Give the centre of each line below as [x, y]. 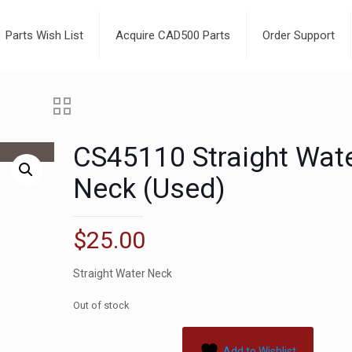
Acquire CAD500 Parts [173, 35]
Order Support [299, 35]
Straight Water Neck [123, 273]
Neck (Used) [150, 189]
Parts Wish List [44, 35]
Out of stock [101, 305]
